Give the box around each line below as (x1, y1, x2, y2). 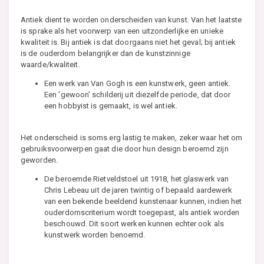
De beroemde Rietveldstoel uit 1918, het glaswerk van (44, 174, 229, 183)
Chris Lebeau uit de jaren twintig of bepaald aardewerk (44, 185, 233, 194)
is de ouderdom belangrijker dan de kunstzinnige (21, 48, 190, 58)
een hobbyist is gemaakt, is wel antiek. (44, 101, 177, 110)
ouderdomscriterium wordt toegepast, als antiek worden (44, 207, 240, 217)
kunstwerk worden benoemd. (44, 230, 146, 239)
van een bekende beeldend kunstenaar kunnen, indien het (44, 196, 242, 206)
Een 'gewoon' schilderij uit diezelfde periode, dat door (44, 90, 231, 99)
